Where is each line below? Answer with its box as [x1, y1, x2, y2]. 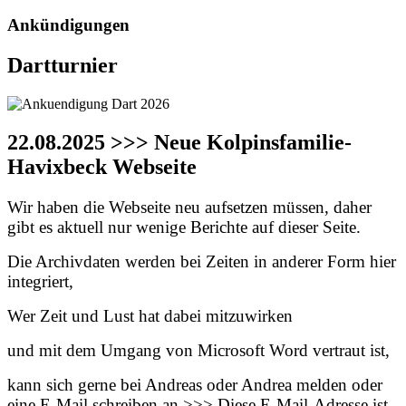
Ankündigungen [7, 15, 130, 35]
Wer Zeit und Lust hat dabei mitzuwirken [7, 306, 293, 326]
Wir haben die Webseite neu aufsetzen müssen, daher [7, 198, 372, 217]
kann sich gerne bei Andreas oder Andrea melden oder [7, 375, 382, 395]
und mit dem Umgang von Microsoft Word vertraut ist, [7, 341, 390, 361]
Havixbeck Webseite [7, 155, 197, 179]
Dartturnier [7, 53, 118, 78]
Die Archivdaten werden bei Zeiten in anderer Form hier [7, 252, 396, 272]
